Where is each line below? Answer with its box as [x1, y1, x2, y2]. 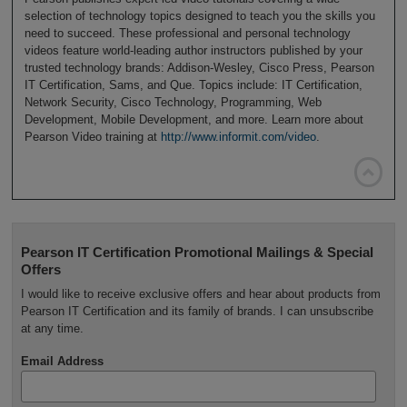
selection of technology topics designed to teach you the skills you [24, 9, 375, 24]
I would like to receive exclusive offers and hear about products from [20, 286, 381, 301]
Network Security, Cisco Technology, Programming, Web [24, 95, 322, 110]
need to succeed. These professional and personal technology [24, 26, 351, 41]
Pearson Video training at [24, 130, 161, 144]
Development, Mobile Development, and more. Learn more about [24, 113, 363, 127]
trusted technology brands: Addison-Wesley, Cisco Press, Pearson [24, 61, 374, 75]
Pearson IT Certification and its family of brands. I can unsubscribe [20, 303, 373, 318]
